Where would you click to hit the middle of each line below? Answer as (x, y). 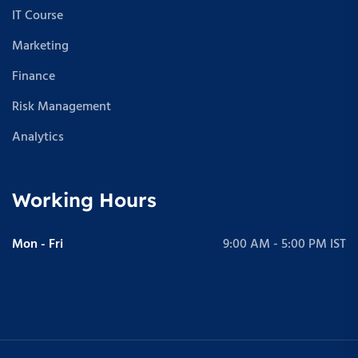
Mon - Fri (38, 244)
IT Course (38, 16)
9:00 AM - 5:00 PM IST (284, 244)
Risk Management (62, 107)
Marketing (40, 46)
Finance (34, 76)
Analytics (38, 137)
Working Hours (84, 199)
